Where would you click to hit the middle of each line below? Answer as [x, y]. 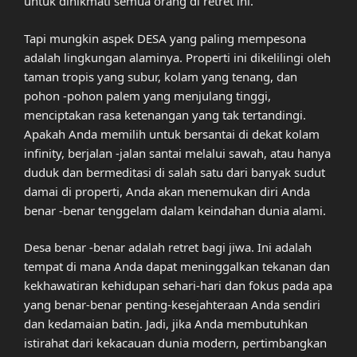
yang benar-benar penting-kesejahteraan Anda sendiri [172, 305]
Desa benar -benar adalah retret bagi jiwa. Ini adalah [168, 247]
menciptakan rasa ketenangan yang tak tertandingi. [165, 114]
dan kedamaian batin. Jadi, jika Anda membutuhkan [166, 324]
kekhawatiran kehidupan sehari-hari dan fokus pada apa [178, 286]
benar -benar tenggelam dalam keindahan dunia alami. [175, 210]
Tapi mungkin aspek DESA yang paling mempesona [165, 38]
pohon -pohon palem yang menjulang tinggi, [147, 95]
